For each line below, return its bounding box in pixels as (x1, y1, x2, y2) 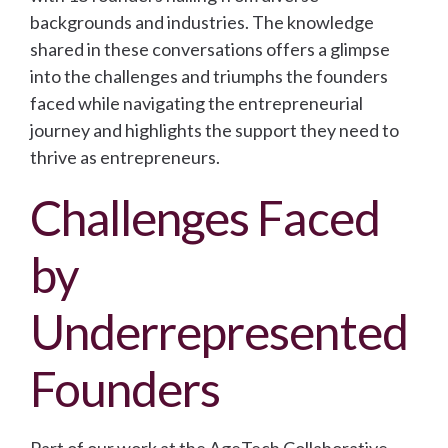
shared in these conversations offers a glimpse (30, 38, 390, 61)
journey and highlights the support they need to (30, 119, 399, 142)
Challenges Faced (30, 189, 380, 247)
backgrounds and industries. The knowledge (30, 11, 374, 34)
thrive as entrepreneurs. (30, 146, 220, 169)
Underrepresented (30, 303, 408, 361)
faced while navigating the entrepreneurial (30, 92, 363, 115)
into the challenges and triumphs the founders (30, 65, 388, 88)
